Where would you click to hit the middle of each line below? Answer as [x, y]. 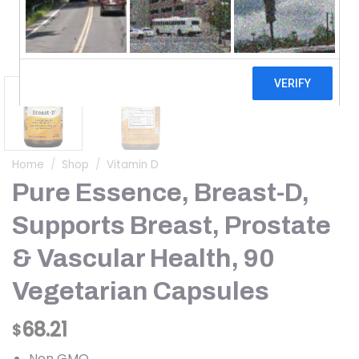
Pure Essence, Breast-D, [161, 193]
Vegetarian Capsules [141, 292]
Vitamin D [133, 164]
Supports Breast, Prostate [171, 226]
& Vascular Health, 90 [143, 259]
